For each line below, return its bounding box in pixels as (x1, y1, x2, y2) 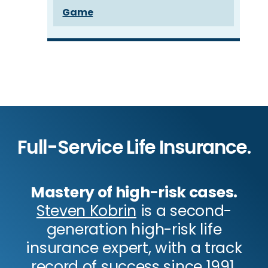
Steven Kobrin (36, 200, 136, 221)
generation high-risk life (46, 218, 222, 240)
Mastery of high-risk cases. (31, 181, 237, 203)
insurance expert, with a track (26, 237, 242, 258)
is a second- (136, 200, 232, 221)
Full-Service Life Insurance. (17, 133, 251, 160)
